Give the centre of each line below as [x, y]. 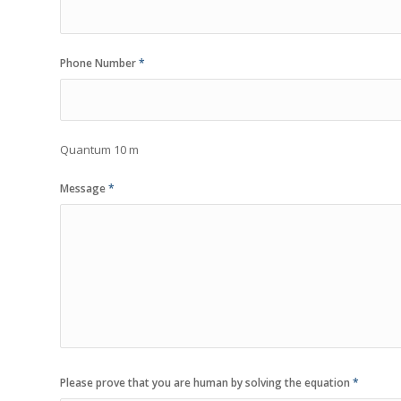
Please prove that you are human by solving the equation [206, 382]
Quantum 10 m [99, 149]
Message [84, 188]
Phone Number [99, 63]
